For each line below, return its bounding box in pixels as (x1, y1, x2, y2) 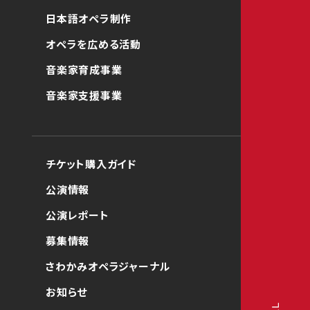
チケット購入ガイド (46, 156, 136, 171)
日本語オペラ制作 (46, 11, 131, 26)
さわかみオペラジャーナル (46, 259, 170, 273)
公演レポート (46, 208, 109, 222)
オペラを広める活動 (46, 37, 141, 51)
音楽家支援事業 (46, 88, 122, 102)
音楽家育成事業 (46, 62, 122, 77)
